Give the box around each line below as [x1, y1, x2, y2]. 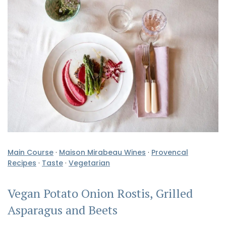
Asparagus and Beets [8, 202, 118, 218]
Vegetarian [69, 157, 110, 168]
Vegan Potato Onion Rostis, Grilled [8, 185, 193, 202]
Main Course [8, 147, 53, 157]
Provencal [151, 147, 188, 157]
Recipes [8, 157, 36, 168]
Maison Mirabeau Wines [59, 147, 146, 157]
